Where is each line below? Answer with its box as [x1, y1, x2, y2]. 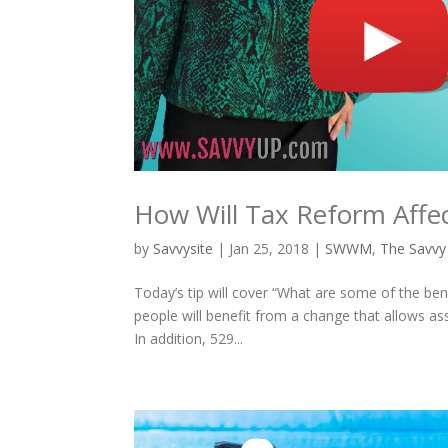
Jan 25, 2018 [229, 238, 310, 258]
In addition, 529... [134, 328, 244, 348]
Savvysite [153, 238, 214, 258]
